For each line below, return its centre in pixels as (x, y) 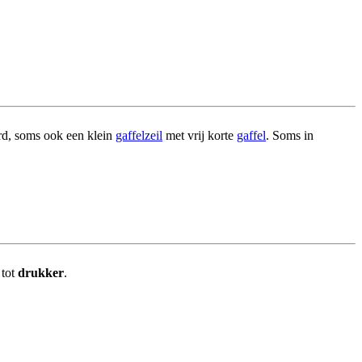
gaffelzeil (139, 136)
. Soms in (290, 136)
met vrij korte (200, 136)
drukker (41, 273)
